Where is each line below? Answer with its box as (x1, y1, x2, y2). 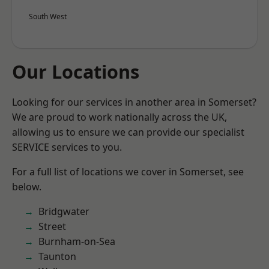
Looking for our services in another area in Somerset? (12, 95, 256, 109)
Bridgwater (38, 205, 89, 218)
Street (38, 220, 66, 233)
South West (29, 11, 67, 22)
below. (12, 180, 41, 193)
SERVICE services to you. (12, 141, 122, 154)
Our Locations (12, 59, 139, 84)
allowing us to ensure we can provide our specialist (12, 125, 244, 139)
